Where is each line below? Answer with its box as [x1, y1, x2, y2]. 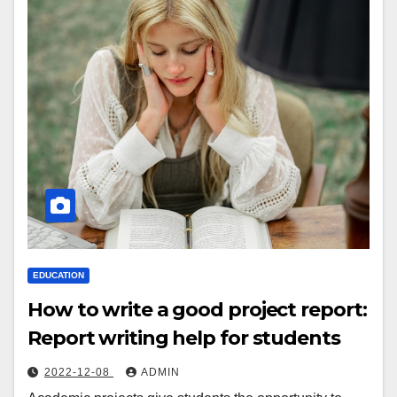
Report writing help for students [27, 326, 340, 351]
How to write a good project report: [27, 298, 367, 323]
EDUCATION [33, 270, 84, 281]
